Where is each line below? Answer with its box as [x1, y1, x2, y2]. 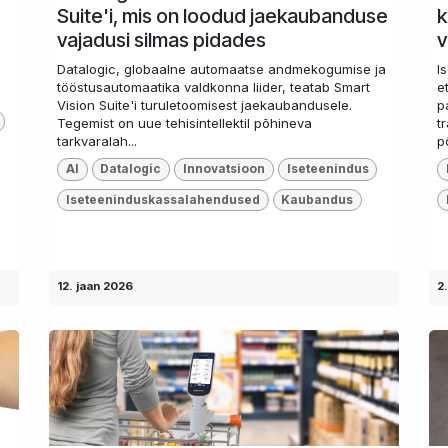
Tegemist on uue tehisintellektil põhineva [57, 115, 312, 132]
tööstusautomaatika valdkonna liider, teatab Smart [57, 79, 370, 96]
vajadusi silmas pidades [57, 28, 266, 53]
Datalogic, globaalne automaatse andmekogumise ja [57, 61, 386, 78]
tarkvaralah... [57, 133, 137, 150]
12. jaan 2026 [57, 279, 133, 293]
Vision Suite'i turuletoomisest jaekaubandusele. [57, 97, 352, 114]
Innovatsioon [182, 161, 265, 177]
